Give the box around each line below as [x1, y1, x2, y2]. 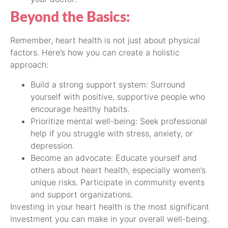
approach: [10, 60, 48, 70]
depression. [31, 140, 74, 151]
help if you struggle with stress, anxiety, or [31, 128, 193, 138]
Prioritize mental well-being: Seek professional [31, 116, 207, 126]
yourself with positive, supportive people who [31, 91, 205, 102]
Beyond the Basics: [10, 10, 130, 25]
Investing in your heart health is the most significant [10, 201, 209, 212]
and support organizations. [31, 189, 133, 199]
